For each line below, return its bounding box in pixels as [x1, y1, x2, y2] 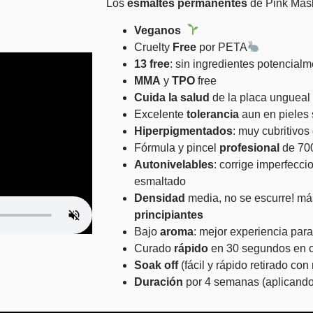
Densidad [134, 191, 185, 204]
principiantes [134, 208, 203, 221]
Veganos [134, 24, 181, 36]
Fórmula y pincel [134, 141, 219, 154]
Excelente [134, 108, 187, 120]
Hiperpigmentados [134, 124, 233, 137]
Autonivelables [134, 158, 214, 170]
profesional [219, 141, 279, 154]
